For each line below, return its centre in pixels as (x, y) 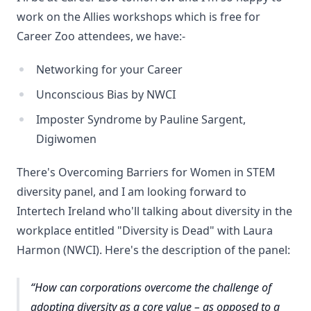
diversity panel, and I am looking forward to (132, 192)
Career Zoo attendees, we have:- (101, 36)
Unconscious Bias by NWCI (106, 94)
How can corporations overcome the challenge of (153, 287)
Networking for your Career (109, 69)
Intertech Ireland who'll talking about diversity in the (154, 211)
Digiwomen (66, 139)
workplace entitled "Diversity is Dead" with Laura (145, 230)
